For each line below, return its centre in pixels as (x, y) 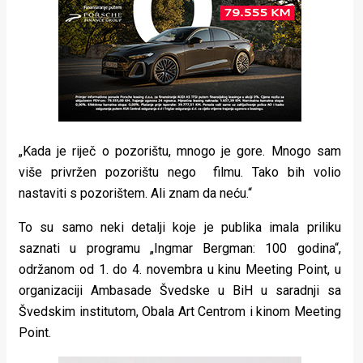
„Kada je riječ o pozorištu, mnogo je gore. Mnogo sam (180, 152)
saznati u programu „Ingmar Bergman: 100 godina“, (180, 249)
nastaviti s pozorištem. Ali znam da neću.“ (135, 194)
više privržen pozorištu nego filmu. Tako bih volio (180, 173)
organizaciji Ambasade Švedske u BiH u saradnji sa (180, 291)
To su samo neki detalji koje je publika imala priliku (180, 228)
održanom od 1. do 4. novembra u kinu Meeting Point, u (180, 270)
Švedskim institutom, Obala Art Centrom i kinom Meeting (180, 312)
